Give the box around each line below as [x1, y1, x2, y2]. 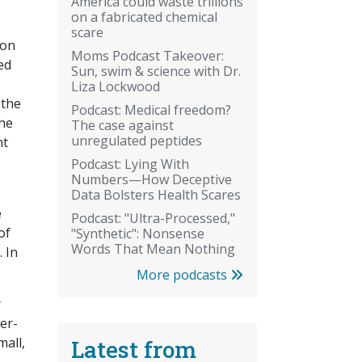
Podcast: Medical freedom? [71, 100, 231, 119]
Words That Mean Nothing [71, 239, 235, 258]
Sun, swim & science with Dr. [71, 61, 241, 80]
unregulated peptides [71, 131, 202, 149]
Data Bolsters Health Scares [71, 185, 241, 204]
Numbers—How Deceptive [71, 170, 232, 188]
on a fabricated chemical [71, 7, 217, 26]
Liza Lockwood [71, 77, 160, 95]
